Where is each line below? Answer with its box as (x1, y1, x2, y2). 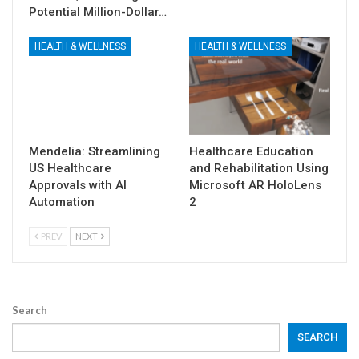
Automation (29, 194, 95, 209)
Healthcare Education (189, 143, 313, 159)
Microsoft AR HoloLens (189, 177, 321, 192)
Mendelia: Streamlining (29, 143, 160, 159)
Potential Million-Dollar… (29, 4, 167, 19)
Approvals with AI (29, 177, 127, 192)
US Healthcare (29, 160, 111, 175)
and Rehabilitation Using (189, 160, 329, 175)
